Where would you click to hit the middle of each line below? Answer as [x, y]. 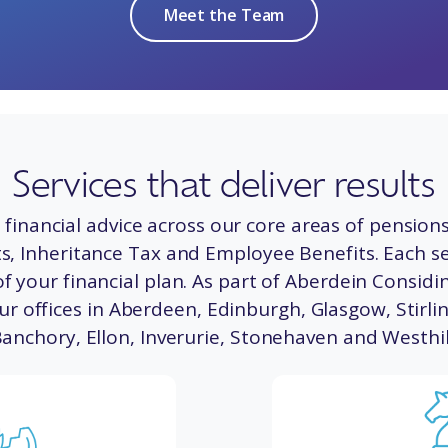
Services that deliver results [224, 182]
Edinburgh [253, 309]
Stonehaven [283, 337]
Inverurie [179, 337]
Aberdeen [152, 309]
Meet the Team [224, 15]
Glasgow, [350, 309]
